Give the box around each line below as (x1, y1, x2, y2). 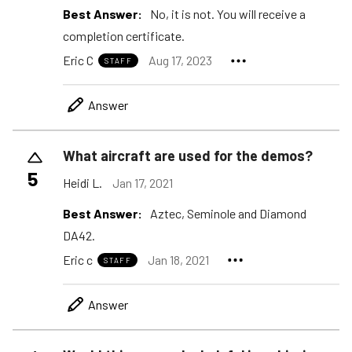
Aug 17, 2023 (148, 53, 213, 68)
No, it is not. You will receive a (150, 6, 306, 22)
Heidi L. (63, 174, 102, 190)
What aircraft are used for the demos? (63, 147, 313, 165)
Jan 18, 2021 (148, 251, 210, 267)
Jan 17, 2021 (112, 174, 173, 190)
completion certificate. (63, 28, 185, 44)
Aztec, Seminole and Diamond (150, 206, 306, 222)
